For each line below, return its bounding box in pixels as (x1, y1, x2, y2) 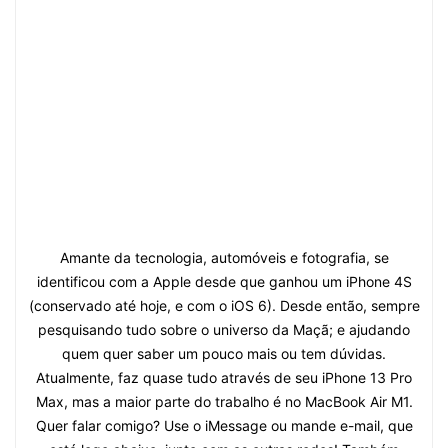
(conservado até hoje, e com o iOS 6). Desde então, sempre (28, 296, 420, 314)
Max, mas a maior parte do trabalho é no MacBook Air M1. (35, 392, 413, 410)
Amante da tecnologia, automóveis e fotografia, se (59, 248, 389, 266)
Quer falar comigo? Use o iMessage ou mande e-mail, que (35, 416, 413, 434)
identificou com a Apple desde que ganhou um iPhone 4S (36, 272, 412, 290)
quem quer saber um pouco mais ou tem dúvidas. (62, 344, 386, 362)
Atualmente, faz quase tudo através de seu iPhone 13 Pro (36, 368, 412, 386)
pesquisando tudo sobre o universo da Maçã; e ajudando (38, 320, 410, 338)
